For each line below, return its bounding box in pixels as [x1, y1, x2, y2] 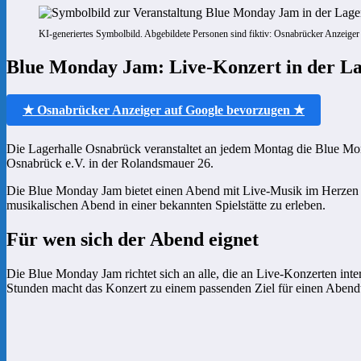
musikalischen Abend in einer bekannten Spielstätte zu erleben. [6, 197, 326, 212]
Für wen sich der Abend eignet [6, 228, 259, 250]
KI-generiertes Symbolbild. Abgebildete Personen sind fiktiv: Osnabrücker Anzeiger [39, 28, 359, 39]
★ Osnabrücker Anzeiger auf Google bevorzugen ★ [23, 102, 305, 117]
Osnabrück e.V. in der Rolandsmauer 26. [6, 156, 214, 170]
